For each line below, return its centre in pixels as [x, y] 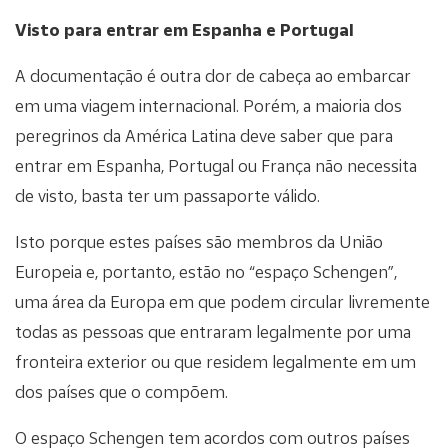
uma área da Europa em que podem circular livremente [222, 301]
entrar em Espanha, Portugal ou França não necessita [216, 165]
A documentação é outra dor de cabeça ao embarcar [213, 75]
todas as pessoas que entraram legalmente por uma [213, 331]
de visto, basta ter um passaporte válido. [167, 195]
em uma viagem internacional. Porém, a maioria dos [208, 105]
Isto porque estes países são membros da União [199, 241]
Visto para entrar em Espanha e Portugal [184, 29]
